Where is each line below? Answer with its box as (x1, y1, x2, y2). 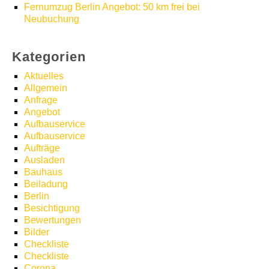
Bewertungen (24, 214, 81, 225)
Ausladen (24, 154, 65, 165)
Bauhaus (24, 166, 62, 177)
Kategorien (12, 49, 86, 64)
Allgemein (24, 82, 67, 93)
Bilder (24, 226, 49, 237)
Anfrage (24, 94, 58, 105)
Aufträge (24, 142, 60, 153)
